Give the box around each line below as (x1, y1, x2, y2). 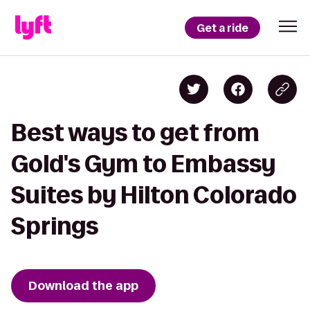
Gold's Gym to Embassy (11, 151, 275, 176)
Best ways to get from (11, 120, 259, 145)
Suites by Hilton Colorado (11, 182, 297, 208)
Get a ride (197, 20, 248, 35)
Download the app (28, 277, 138, 294)
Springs (11, 213, 98, 239)
